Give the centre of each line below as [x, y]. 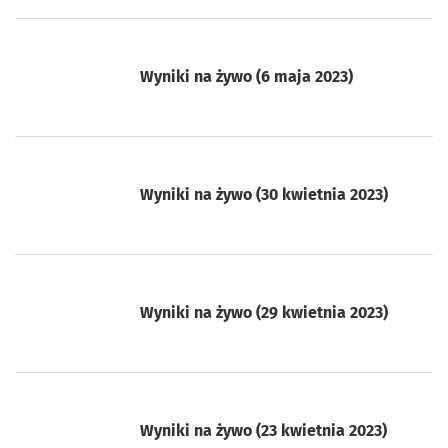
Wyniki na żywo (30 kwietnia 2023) [264, 194]
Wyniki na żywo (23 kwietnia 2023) [264, 430]
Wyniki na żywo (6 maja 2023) [247, 76]
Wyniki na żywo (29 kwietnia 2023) [264, 312]
